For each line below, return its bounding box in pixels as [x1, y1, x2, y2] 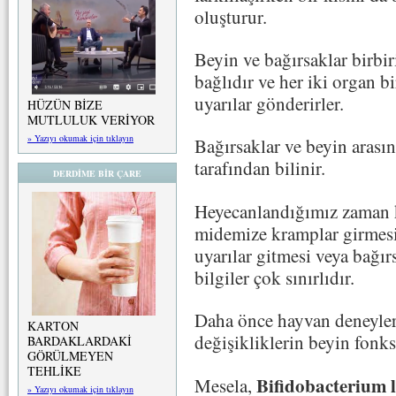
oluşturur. [194, 4, 267, 29]
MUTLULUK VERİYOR [27, 111, 155, 128]
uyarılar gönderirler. [194, 91, 344, 117]
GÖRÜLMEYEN [27, 347, 113, 364]
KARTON [27, 317, 79, 334]
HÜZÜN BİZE [27, 96, 103, 113]
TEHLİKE [27, 362, 81, 379]
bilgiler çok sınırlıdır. [194, 264, 354, 290]
